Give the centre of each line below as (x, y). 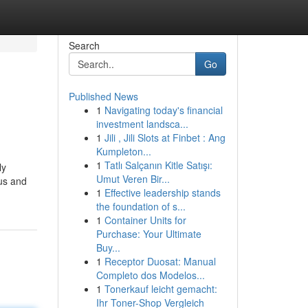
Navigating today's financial (163, 110)
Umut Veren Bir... (133, 179)
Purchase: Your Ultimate (148, 234)
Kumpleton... (123, 151)
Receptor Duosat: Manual (160, 261)
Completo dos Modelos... (150, 275)
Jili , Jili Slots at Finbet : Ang (165, 137)
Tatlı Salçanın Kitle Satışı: (158, 165)
